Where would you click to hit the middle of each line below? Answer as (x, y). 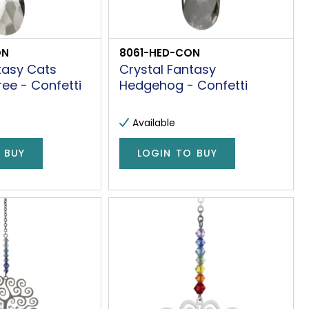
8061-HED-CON (159, 52)
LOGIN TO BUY (177, 153)
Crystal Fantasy (167, 69)
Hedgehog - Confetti (183, 85)
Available (153, 122)
